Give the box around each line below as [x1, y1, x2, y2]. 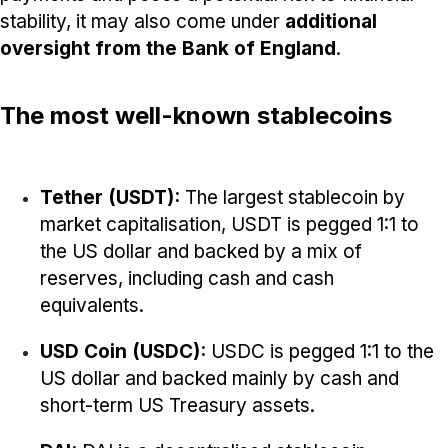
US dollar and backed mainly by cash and [40, 367, 399, 391]
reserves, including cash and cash [40, 267, 334, 291]
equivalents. [40, 294, 144, 318]
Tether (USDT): [40, 186, 185, 210]
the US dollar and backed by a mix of [40, 240, 362, 264]
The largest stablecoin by [185, 186, 405, 210]
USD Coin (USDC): [40, 340, 211, 364]
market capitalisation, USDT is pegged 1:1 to [40, 213, 419, 237]
